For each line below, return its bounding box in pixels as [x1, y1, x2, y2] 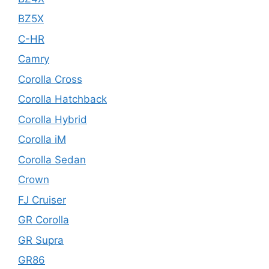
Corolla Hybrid [18, 113, 87, 125]
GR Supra [18, 234, 64, 246]
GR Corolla [18, 214, 69, 226]
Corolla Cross [18, 73, 82, 85]
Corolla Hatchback [18, 93, 107, 106]
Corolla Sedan [18, 153, 86, 166]
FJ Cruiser [18, 193, 66, 206]
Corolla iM [18, 133, 66, 146]
